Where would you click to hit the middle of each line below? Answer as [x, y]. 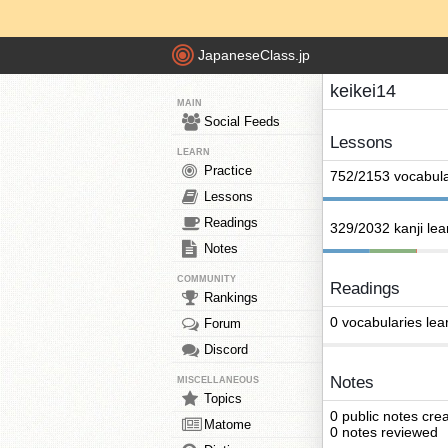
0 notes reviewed [384, 432]
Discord [226, 349]
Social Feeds [242, 121]
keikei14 [363, 91]
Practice [228, 170]
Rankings [231, 297]
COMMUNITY [206, 279]
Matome [227, 424]
